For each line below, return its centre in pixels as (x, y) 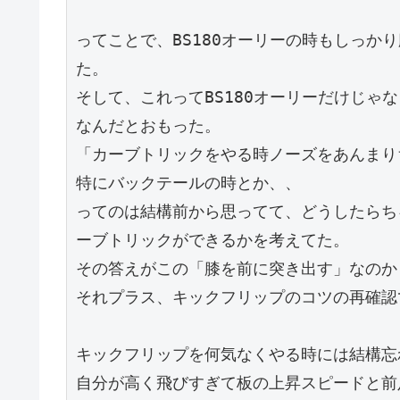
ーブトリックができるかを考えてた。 (212, 240)
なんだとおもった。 (148, 126)
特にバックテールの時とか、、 (188, 183)
